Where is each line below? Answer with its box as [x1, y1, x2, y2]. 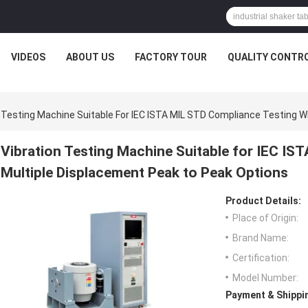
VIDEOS [10, 52, 45, 63]
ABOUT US [65, 52, 114, 63]
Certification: [232, 252, 289, 264]
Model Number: [232, 272, 298, 284]
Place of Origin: [232, 212, 298, 224]
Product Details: [225, 195, 301, 207]
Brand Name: [232, 232, 289, 244]
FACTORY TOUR [134, 52, 207, 63]
